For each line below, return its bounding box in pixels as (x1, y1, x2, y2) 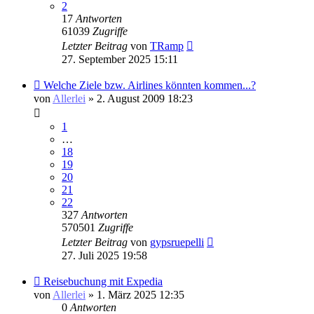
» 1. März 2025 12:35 (86, 288, 184, 301)
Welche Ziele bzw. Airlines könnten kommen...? (43, 78, 256, 91)
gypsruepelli (150, 235, 204, 248)
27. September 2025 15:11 (62, 53, 178, 65)
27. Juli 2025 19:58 (62, 249, 147, 261)
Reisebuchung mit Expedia (43, 275, 163, 287)
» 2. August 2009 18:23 (86, 92, 193, 104)
